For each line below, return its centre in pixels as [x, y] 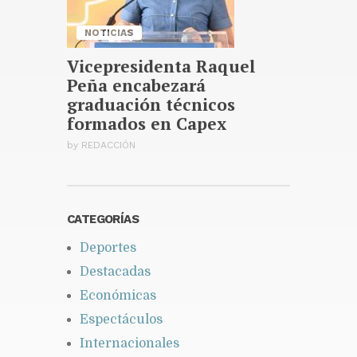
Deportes [108, 247]
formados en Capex [147, 123]
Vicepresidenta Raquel [161, 66]
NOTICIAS [109, 32]
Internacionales [129, 343]
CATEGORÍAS [103, 219]
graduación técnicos [151, 104]
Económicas [118, 295]
